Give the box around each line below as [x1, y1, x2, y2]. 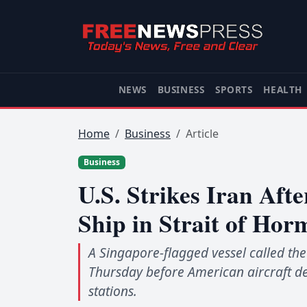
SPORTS [215, 83, 253, 97]
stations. [88, 281, 137, 300]
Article [186, 125, 219, 141]
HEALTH [263, 83, 302, 97]
